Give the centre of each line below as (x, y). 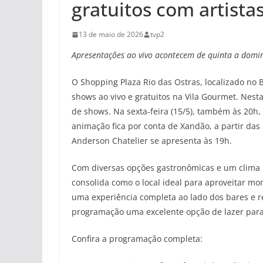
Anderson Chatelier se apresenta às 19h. (152, 141)
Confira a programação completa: (137, 239)
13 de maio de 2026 (111, 35)
